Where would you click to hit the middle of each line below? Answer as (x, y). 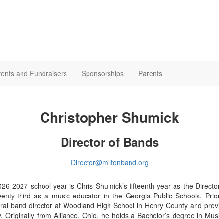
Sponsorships (103, 73)
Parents (150, 73)
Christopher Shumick (109, 117)
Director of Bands (109, 142)
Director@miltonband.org (109, 163)
